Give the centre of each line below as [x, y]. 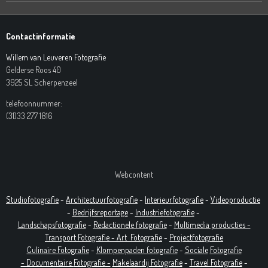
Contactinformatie [41, 36]
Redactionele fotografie [130, 225]
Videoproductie [235, 200]
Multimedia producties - [212, 225]
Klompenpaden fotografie [137, 250]
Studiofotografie [32, 200]
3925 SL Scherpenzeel [42, 82]
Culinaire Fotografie [58, 250]
